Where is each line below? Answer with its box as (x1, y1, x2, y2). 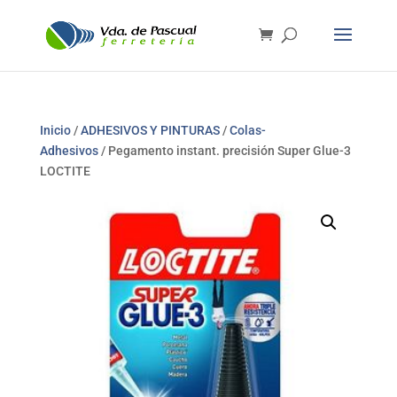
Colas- (229, 123, 266, 137)
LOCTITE (39, 164, 90, 178)
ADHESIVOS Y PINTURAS (80, 123, 220, 137)
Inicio (39, 123, 71, 137)
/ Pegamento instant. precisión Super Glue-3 (97, 144, 351, 158)
